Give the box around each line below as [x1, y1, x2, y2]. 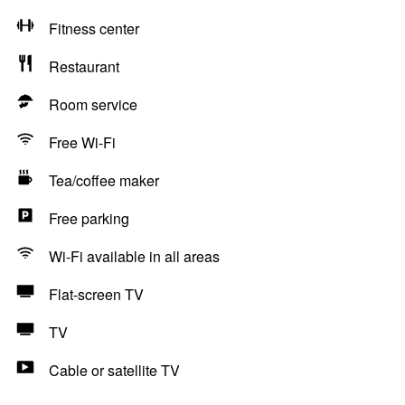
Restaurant [49, 56, 119, 77]
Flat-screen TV [49, 284, 144, 305]
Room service [49, 94, 137, 115]
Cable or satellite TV [49, 360, 180, 381]
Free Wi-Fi [49, 132, 116, 153]
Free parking [49, 208, 129, 229]
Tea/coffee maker [49, 170, 159, 191]
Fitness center [49, 18, 139, 39]
